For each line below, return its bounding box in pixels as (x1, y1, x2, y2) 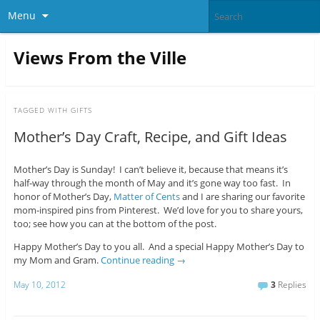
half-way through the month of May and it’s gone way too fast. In (13, 176, 291, 190)
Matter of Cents (113, 190, 180, 204)
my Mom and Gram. (13, 254, 101, 267)
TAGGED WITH (13, 105, 71, 116)
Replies (276, 278, 307, 291)
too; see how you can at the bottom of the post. (13, 217, 216, 231)
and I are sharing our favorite (179, 190, 305, 204)
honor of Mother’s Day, (13, 190, 114, 204)
